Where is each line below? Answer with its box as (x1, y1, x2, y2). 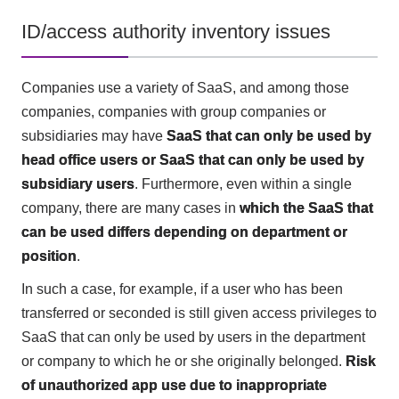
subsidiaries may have (20, 127, 167, 143)
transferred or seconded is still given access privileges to (20, 305, 377, 321)
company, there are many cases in (20, 199, 240, 216)
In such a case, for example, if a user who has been (20, 281, 343, 297)
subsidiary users (20, 175, 134, 191)
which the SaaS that (239, 199, 373, 216)
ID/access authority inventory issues (20, 20, 330, 43)
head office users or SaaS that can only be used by (20, 151, 364, 167)
